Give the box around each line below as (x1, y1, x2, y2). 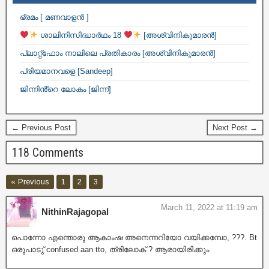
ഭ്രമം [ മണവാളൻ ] (20, 13, 89, 22)
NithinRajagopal (41, 207, 109, 217)
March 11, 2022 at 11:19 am (161, 203, 258, 212)
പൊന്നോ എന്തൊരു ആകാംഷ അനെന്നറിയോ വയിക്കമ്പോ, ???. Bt (11, 233, 257, 242)
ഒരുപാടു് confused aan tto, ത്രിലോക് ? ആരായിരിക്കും (11, 245, 209, 254)
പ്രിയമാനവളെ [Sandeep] (20, 67, 113, 76)
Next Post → (213, 123, 258, 132)
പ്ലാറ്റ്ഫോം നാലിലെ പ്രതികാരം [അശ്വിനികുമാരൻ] (20, 49, 216, 58)
